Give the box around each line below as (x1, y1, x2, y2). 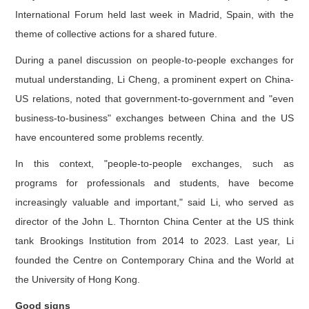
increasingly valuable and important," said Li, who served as (15, 196, 294, 208)
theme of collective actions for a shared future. (15, 28, 218, 39)
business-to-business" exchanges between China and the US (15, 112, 294, 123)
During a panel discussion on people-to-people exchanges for (15, 54, 294, 66)
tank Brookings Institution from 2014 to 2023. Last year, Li (15, 235, 294, 246)
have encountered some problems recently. (15, 131, 205, 143)
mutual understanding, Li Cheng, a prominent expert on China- (15, 73, 294, 85)
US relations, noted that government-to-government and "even (15, 92, 294, 104)
